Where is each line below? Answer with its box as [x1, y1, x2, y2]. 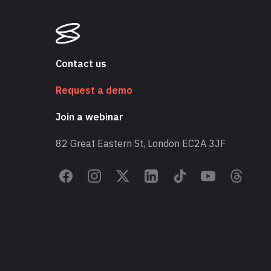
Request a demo [56, 84, 132, 97]
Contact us [56, 57, 106, 70]
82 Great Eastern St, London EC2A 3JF [56, 137, 226, 150]
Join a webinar [56, 111, 123, 123]
